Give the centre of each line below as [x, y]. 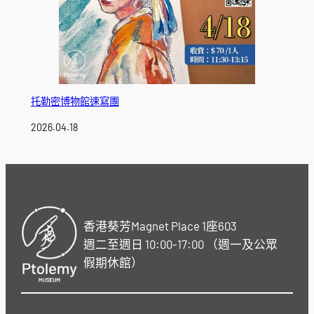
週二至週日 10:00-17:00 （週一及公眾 [180, 244]
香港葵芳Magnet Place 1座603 [160, 225]
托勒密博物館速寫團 [75, 102]
